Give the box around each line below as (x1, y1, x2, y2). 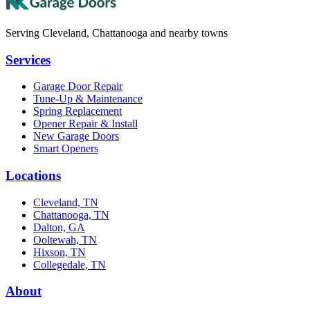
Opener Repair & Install (33, 118, 138, 130)
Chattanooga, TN (33, 208, 109, 221)
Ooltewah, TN (33, 233, 97, 246)
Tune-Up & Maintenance (33, 93, 143, 105)
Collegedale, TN (33, 258, 106, 271)
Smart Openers (33, 143, 98, 155)
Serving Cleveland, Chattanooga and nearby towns (6, 26, 228, 39)
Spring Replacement (33, 105, 122, 118)
